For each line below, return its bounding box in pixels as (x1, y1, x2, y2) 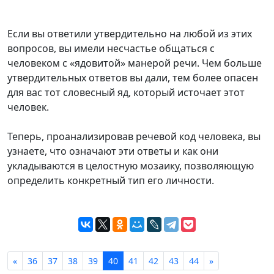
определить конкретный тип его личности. (7, 174, 214, 188)
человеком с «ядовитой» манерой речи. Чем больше (7, 56, 262, 70)
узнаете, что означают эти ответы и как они (7, 144, 218, 158)
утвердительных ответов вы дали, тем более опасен (7, 71, 258, 85)
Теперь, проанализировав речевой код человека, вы (7, 130, 261, 144)
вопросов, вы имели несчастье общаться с (7, 42, 215, 56)
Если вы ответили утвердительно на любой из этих (7, 27, 252, 41)
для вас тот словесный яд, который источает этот (7, 86, 245, 100)
